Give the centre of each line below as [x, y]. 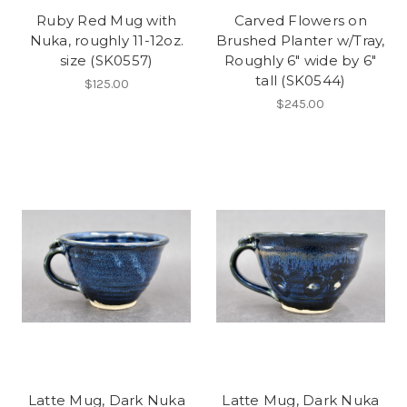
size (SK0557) [107, 60]
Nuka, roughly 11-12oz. [106, 40]
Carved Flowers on [300, 20]
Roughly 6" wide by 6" [301, 60]
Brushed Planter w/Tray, [300, 40]
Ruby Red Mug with [107, 20]
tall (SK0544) [301, 80]
